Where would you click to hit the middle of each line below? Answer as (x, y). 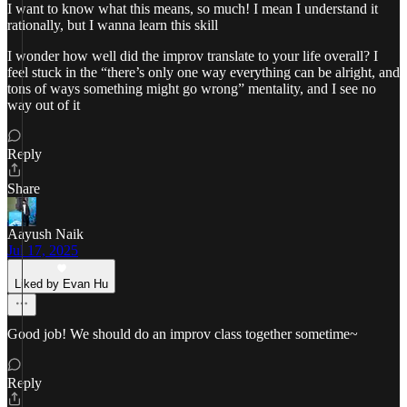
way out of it (44, 105)
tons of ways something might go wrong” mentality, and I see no (192, 89)
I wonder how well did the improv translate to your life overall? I (193, 56)
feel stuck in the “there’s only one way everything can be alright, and (203, 72)
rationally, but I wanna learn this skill (113, 25)
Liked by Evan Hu (61, 284)
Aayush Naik (45, 234)
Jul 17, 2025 (43, 250)
